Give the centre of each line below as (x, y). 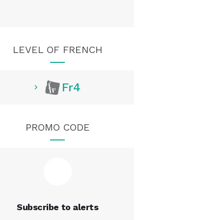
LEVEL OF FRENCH (57, 50)
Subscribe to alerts (58, 207)
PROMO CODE (57, 127)
